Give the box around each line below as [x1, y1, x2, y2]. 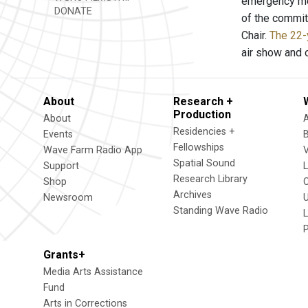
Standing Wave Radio [173, 205, 268, 217]
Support [43, 160, 79, 172]
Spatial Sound [173, 157, 235, 169]
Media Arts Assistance [43, 266, 143, 278]
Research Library [173, 173, 247, 185]
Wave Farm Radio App [43, 144, 142, 156]
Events [43, 129, 73, 140]
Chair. [241, 29, 269, 42]
